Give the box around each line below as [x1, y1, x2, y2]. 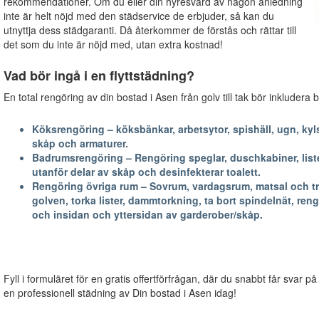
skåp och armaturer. [31, 135, 128, 150]
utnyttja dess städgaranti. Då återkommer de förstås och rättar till [3, 22, 296, 37]
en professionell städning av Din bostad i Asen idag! [3, 286, 236, 300]
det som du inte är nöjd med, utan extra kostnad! [3, 36, 223, 51]
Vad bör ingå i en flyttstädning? [3, 66, 194, 85]
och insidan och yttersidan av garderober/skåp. [31, 206, 263, 221]
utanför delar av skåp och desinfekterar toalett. [31, 164, 261, 179]
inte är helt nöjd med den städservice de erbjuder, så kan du [3, 8, 274, 23]
